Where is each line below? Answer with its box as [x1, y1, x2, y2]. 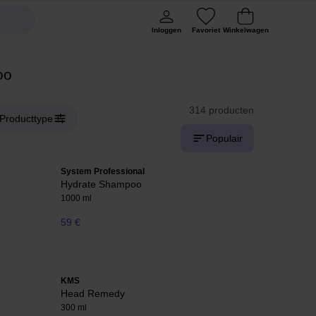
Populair [206, 133, 243, 144]
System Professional [61, 166, 145, 176]
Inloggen [152, 26, 181, 34]
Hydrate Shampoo [61, 178, 142, 190]
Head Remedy [61, 288, 125, 300]
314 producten [189, 104, 254, 116]
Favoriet [192, 26, 220, 34]
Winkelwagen [222, 26, 269, 34]
